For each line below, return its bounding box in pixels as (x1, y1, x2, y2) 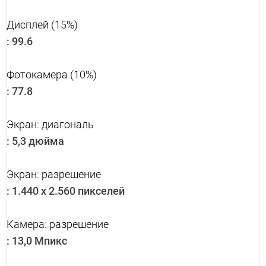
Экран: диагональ (7, 118, 94, 131)
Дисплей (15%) (7, 18, 78, 31)
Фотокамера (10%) (7, 68, 97, 81)
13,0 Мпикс (9, 235, 67, 248)
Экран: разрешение (7, 168, 101, 181)
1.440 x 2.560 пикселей (9, 185, 125, 198)
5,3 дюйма (9, 135, 64, 148)
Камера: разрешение (7, 218, 109, 231)
